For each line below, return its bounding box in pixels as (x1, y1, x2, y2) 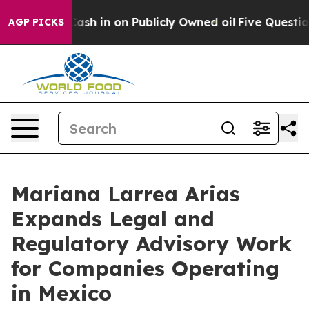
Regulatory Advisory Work (11, 230, 292, 257)
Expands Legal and (11, 206, 215, 232)
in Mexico (11, 280, 112, 306)
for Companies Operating (11, 255, 279, 281)
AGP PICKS (8, 16, 64, 28)
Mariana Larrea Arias (11, 181, 240, 207)
